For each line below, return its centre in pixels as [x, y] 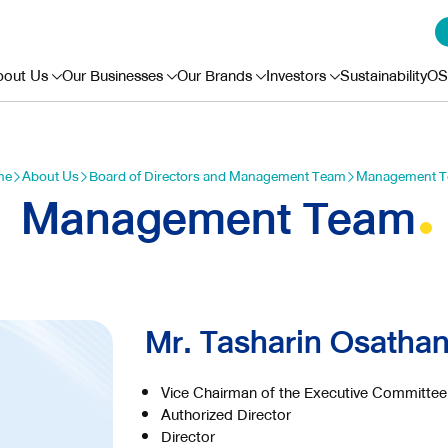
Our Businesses [112, 76]
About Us [50, 176]
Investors [296, 76]
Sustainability [383, 76]
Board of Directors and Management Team [217, 176]
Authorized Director [226, 415]
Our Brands [214, 76]
